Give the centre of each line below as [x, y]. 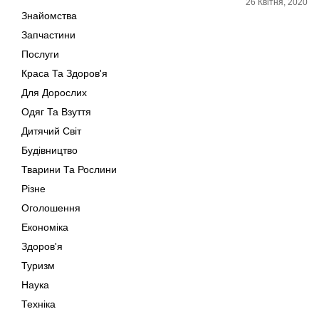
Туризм [38, 266]
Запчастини [48, 35]
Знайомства [49, 16]
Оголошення [51, 208]
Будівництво [49, 150]
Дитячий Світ [51, 131]
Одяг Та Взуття [56, 112]
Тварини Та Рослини [69, 169]
